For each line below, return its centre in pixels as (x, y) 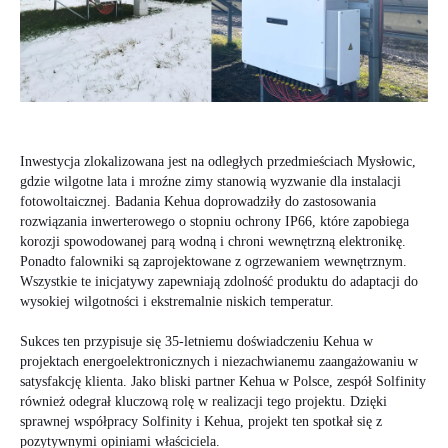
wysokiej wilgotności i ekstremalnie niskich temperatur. (177, 301)
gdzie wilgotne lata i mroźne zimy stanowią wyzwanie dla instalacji (210, 181)
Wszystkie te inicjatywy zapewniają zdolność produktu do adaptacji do (219, 281)
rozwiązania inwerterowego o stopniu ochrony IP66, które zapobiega (214, 221)
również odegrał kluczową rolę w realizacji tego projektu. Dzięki (203, 401)
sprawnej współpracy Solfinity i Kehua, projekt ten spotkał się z (201, 421)
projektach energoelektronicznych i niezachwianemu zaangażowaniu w (219, 361)
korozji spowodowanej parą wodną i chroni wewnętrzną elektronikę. (213, 241)
